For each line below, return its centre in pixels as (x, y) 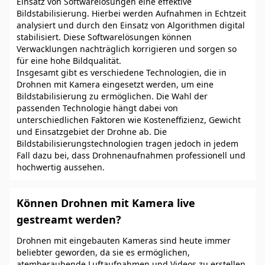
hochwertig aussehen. (61, 167)
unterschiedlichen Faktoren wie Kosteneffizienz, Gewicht (129, 120)
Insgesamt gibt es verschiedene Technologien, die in (122, 72)
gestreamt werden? (69, 219)
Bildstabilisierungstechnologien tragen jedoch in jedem (127, 143)
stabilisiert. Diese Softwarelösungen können (104, 37)
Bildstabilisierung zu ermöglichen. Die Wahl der (112, 96)
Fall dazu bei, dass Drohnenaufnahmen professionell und (131, 155)
